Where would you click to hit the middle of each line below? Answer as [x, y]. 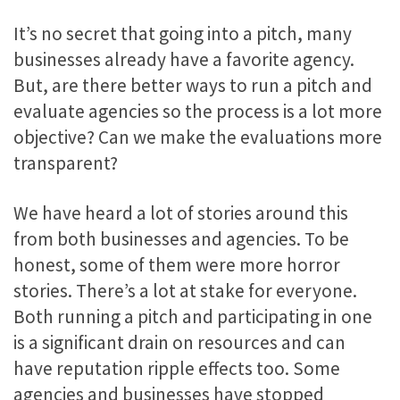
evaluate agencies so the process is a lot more [198, 112]
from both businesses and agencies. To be [181, 238]
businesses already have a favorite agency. [184, 60]
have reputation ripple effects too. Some [177, 368]
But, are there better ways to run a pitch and [193, 86]
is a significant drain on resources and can [179, 342]
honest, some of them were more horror [177, 264]
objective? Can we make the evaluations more [198, 137]
